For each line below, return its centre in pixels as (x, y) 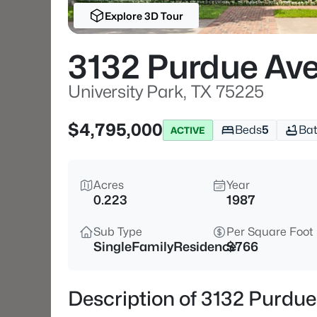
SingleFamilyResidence (165, 247)
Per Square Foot (270, 232)
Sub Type (118, 232)
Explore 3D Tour (144, 16)
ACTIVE (188, 130)
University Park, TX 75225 (166, 92)
